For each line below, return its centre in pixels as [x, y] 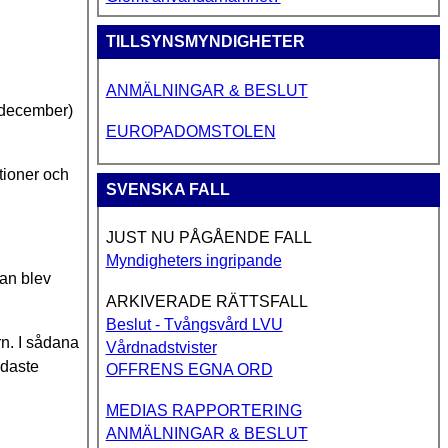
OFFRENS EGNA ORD [189, 370]
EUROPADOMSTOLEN [190, 131]
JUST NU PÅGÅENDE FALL [208, 238]
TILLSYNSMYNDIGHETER [205, 42]
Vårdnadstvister [161, 347]
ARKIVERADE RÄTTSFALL [206, 301]
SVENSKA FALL [167, 189]
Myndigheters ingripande [193, 261]
